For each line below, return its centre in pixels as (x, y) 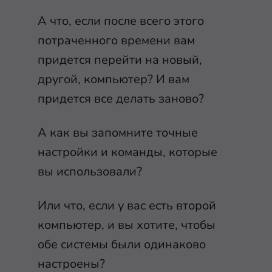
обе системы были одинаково (122, 244)
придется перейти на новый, (120, 59)
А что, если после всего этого (121, 21)
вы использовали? (90, 171)
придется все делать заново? (121, 98)
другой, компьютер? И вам (114, 79)
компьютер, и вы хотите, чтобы (127, 225)
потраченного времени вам (116, 40)
